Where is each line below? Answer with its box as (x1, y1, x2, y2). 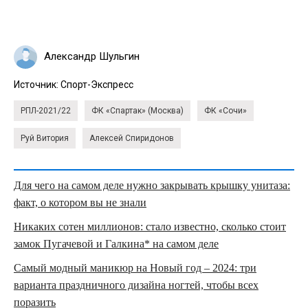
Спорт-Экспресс (60, 78, 133, 90)
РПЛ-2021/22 (21, 105, 71, 115)
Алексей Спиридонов (89, 133, 174, 143)
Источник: (14, 78, 60, 90)
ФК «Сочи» (204, 105, 247, 115)
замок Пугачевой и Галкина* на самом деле (14, 237, 219, 250)
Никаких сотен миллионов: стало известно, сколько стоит (14, 220, 286, 232)
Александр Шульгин (44, 50, 140, 63)
